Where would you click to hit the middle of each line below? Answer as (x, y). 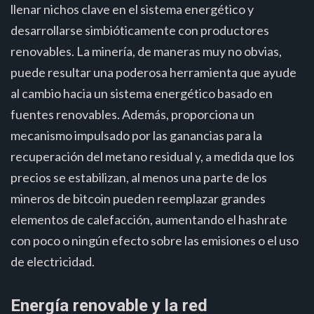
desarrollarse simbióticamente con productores (140, 30)
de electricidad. (53, 261)
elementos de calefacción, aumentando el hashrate (149, 219)
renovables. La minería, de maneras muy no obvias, (146, 51)
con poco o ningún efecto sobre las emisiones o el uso (155, 240)
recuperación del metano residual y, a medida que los (152, 156)
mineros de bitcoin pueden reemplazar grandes (138, 198)
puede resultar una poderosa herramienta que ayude (153, 72)
